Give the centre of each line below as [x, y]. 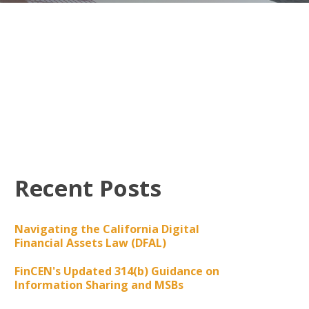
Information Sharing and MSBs [99, 285]
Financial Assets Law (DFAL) [90, 243]
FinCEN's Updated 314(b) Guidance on [117, 271]
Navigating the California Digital [107, 229]
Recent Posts [88, 188]
